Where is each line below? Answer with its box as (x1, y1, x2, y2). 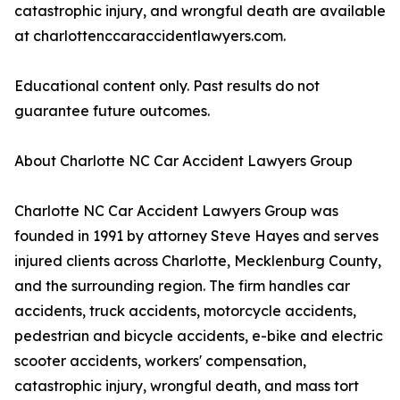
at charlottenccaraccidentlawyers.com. (14, 27, 286, 46)
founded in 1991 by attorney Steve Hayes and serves (14, 227, 379, 246)
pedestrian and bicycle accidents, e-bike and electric (14, 327, 383, 346)
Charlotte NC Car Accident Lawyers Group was (14, 202, 338, 221)
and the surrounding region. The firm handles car (14, 277, 350, 296)
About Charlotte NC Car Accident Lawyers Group (14, 152, 353, 171)
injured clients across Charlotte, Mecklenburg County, (14, 252, 381, 271)
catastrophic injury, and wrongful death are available (14, 2, 386, 21)
